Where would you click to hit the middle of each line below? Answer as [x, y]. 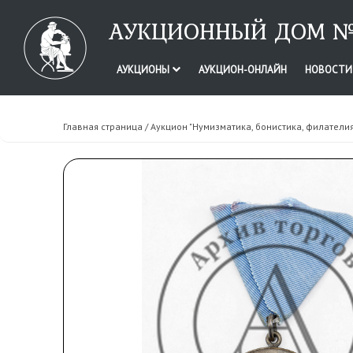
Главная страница [103, 126]
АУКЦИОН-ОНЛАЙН [242, 70]
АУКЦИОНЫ [144, 70]
